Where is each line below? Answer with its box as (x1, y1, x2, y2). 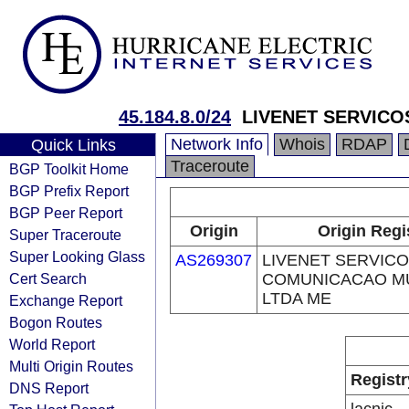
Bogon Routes (9, 314, 102, 330)
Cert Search (9, 270, 87, 287)
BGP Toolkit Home (9, 161, 129, 177)
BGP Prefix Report (9, 183, 129, 199)
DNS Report (9, 380, 89, 396)
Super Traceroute (9, 226, 121, 243)
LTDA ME (262, 289, 331, 308)
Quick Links (30, 136, 116, 154)
